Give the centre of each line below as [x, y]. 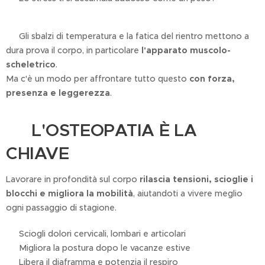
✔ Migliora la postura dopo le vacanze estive [98, 248]
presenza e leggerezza [58, 93]
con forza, [212, 79]
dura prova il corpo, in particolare [74, 51]
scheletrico [31, 65]
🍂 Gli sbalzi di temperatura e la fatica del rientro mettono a [127, 36]
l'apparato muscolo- [186, 51]
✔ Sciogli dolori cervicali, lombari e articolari [96, 234]
